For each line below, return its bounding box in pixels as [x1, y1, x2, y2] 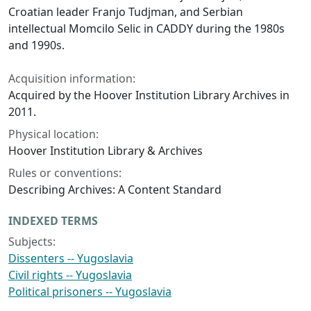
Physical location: [8, 126, 99, 142]
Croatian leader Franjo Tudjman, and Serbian [8, 4, 243, 20]
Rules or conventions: [8, 165, 121, 181]
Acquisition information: [8, 71, 135, 87]
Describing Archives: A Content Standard [8, 182, 221, 198]
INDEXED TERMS [8, 213, 98, 229]
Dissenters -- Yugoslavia [8, 251, 133, 267]
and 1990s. [8, 37, 65, 53]
